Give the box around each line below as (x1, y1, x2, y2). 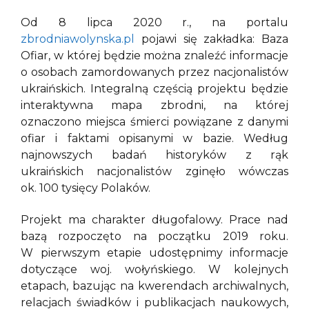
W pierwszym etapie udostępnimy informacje (21, 246, 288, 260)
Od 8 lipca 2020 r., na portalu (21, 15, 288, 29)
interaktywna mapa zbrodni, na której (21, 98, 288, 112)
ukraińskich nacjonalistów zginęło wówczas (21, 164, 288, 178)
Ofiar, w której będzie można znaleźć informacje (21, 48, 288, 62)
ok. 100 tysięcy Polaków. (21, 181, 150, 195)
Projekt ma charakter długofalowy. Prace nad (21, 213, 288, 227)
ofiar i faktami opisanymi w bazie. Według (21, 131, 288, 145)
